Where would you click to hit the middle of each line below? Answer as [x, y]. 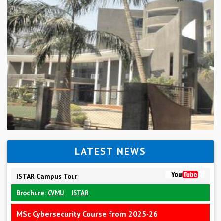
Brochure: [32, 193]
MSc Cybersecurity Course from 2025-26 [87, 213]
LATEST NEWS [110, 151]
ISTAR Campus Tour [47, 176]
